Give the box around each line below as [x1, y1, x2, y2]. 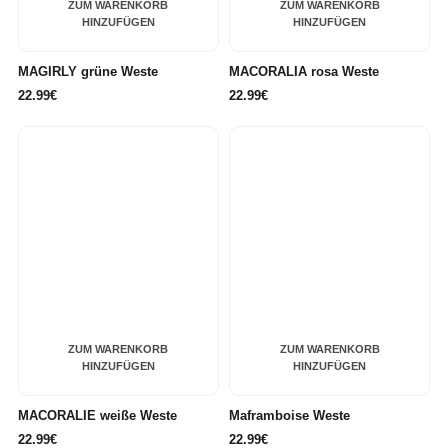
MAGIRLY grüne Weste [17, 64, 158, 80]
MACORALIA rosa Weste [229, 64, 379, 80]
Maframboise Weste [229, 408, 350, 424]
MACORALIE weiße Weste [17, 408, 177, 424]
